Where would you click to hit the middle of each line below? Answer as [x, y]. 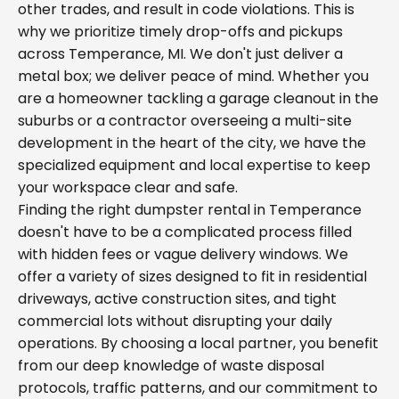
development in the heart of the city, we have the [192, 143]
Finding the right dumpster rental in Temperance [190, 210]
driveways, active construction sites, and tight [177, 299]
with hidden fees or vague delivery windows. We [183, 254]
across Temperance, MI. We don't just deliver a [180, 54]
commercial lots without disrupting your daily [175, 321]
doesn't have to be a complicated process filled [185, 232]
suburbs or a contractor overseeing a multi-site [185, 121]
